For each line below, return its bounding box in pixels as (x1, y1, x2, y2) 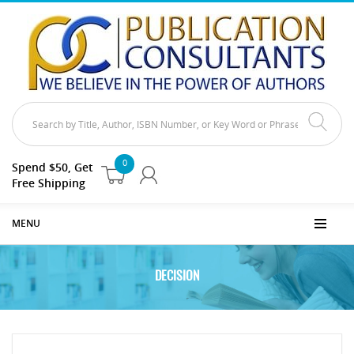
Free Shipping (12, 175, 85, 190)
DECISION (155, 270, 199, 283)
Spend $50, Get (12, 160, 93, 175)
